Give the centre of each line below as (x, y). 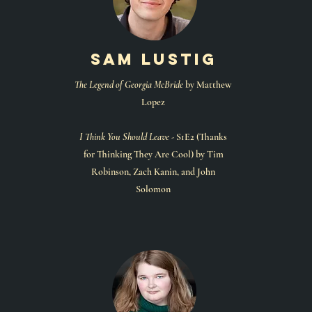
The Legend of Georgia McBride (129, 85)
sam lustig (153, 59)
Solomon (153, 189)
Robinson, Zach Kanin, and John (153, 172)
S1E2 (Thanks (201, 137)
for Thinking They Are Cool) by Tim (153, 154)
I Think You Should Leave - (127, 137)
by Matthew (208, 85)
